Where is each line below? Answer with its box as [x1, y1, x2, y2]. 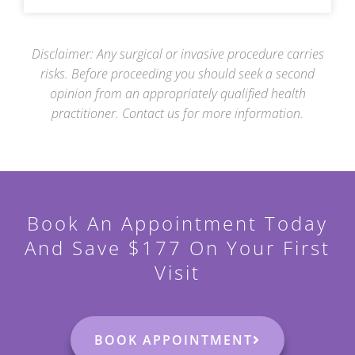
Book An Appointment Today [27, 210, 328, 237]
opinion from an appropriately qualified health [49, 85, 306, 103]
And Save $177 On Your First [25, 235, 330, 261]
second [276, 65, 315, 83]
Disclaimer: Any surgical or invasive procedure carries [31, 45, 324, 63]
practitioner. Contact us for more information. [52, 105, 303, 123]
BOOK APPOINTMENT [94, 331, 253, 349]
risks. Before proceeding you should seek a [40, 65, 276, 83]
